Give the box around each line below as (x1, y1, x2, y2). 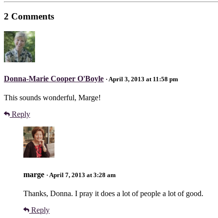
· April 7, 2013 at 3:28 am (46, 171, 116, 179)
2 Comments (4, 11, 54, 22)
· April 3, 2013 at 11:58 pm (106, 75, 178, 83)
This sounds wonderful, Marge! (4, 93, 101, 102)
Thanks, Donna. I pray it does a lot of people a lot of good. (23, 189, 203, 198)
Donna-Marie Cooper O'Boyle (4, 74, 104, 83)
